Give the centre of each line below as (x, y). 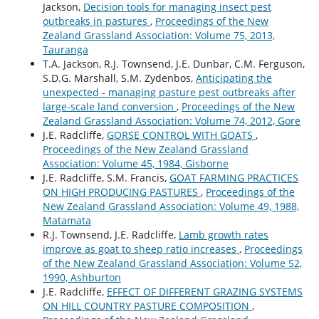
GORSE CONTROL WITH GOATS (181, 135)
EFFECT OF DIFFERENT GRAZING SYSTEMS (204, 292)
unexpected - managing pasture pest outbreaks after (169, 93)
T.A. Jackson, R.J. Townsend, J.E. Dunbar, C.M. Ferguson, (173, 64)
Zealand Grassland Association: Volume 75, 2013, (158, 36)
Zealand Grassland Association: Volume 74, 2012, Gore (171, 121)
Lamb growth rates (223, 235)
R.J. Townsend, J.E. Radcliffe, (110, 235)
